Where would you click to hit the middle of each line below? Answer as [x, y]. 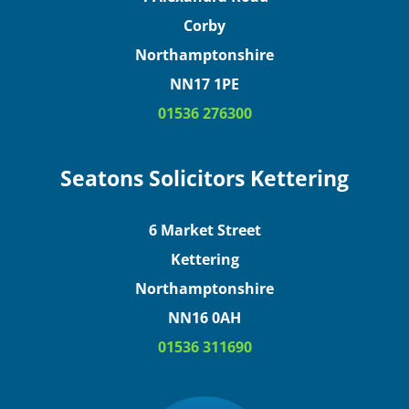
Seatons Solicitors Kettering [204, 178]
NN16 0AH [204, 317]
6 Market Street [204, 229]
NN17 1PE [204, 84]
